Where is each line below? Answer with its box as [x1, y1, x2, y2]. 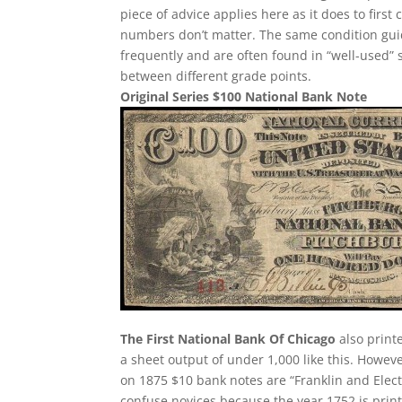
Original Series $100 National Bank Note [120, 88, 368, 105]
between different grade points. [120, 67, 312, 84]
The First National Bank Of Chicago [120, 330, 336, 347]
